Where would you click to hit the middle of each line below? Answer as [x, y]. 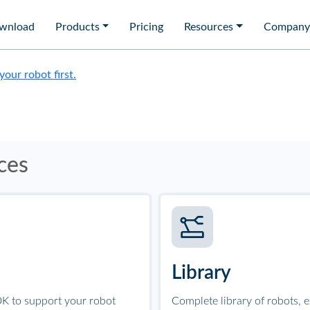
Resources [209, 27]
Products [77, 27]
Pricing [147, 27]
